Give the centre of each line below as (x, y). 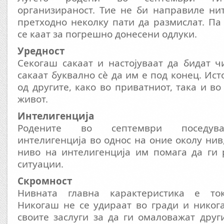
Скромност (45, 181)
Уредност (41, 51)
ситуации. (40, 164)
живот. (33, 99)
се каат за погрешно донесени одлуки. (107, 34)
